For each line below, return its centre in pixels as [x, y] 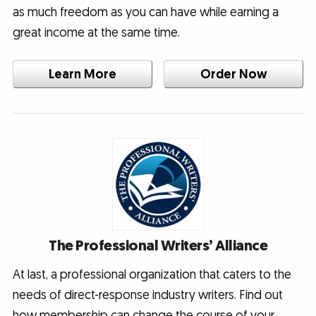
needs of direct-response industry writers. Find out [147, 295]
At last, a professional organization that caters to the [152, 274]
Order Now [233, 74]
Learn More [82, 74]
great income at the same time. [96, 32]
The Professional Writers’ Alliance [158, 245]
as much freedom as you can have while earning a [145, 12]
